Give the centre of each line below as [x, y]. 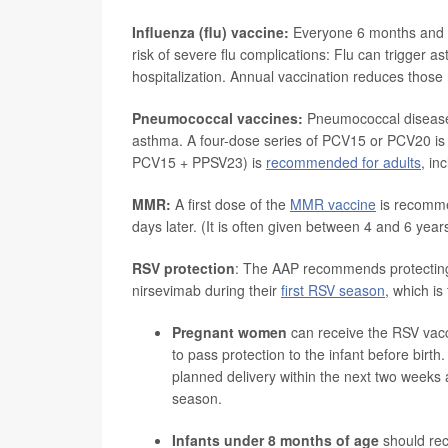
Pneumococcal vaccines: [217, 118]
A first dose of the [230, 204]
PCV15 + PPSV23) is [199, 162]
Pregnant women [229, 332]
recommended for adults [343, 162]
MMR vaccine [333, 204]
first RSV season [333, 290]
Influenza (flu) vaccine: [210, 32]
